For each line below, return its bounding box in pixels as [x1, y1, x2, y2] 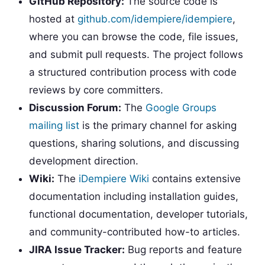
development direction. [28, 154, 138, 167]
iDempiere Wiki [78, 172, 149, 185]
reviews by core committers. [28, 83, 163, 96]
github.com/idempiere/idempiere [77, 12, 232, 25]
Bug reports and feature [124, 243, 242, 256]
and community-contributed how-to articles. [28, 225, 240, 238]
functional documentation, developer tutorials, [28, 208, 248, 220]
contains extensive [148, 172, 241, 185]
